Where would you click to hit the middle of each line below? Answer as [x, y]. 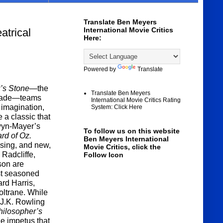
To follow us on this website [131, 131]
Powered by [100, 69]
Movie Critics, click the [122, 147]
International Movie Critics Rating [136, 100]
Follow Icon [103, 155]
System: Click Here [116, 107]
